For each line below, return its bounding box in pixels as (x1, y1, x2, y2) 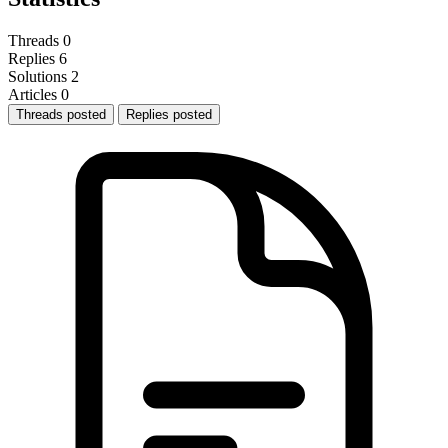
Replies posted (126, 106, 212, 122)
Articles (8, 85, 57, 103)
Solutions (8, 67, 67, 85)
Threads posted (16, 106, 106, 122)
